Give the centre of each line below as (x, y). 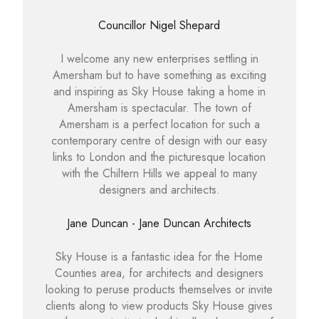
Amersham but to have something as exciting (159, 75)
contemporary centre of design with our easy (159, 141)
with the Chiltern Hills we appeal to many (159, 174)
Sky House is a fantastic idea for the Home (159, 257)
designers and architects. (159, 190)
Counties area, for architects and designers (159, 273)
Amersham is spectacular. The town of (159, 108)
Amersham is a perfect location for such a (159, 125)
